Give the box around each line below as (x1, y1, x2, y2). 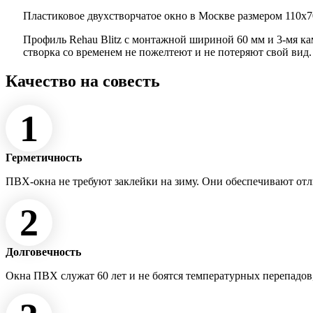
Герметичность (6, 152, 82, 164)
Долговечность (6, 246, 81, 259)
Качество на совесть (6, 72, 160, 91)
